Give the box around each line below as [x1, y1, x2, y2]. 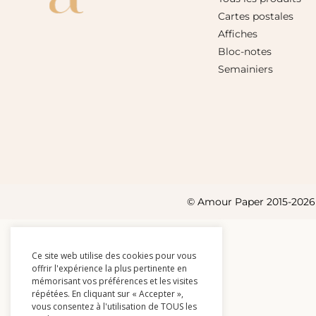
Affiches [218, 28, 261, 41]
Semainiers [218, 63, 274, 76]
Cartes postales [218, 10, 294, 23]
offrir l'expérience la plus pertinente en [32, 262, 187, 274]
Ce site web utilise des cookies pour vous [32, 250, 196, 262]
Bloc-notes [218, 45, 272, 59]
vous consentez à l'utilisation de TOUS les [32, 300, 197, 312]
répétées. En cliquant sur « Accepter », [32, 288, 183, 300]
